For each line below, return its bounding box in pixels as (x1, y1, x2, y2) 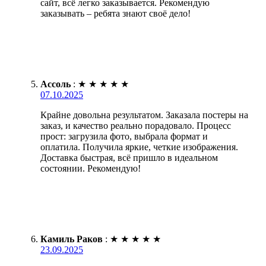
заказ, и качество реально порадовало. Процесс (40, 120, 231, 131)
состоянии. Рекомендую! (40, 163, 141, 173)
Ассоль (40, 78, 71, 89)
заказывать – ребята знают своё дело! (40, 8, 191, 18)
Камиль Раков (40, 233, 103, 244)
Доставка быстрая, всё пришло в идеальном (40, 152, 218, 163)
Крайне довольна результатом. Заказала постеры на (40, 109, 248, 120)
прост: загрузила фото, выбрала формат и (40, 131, 208, 141)
